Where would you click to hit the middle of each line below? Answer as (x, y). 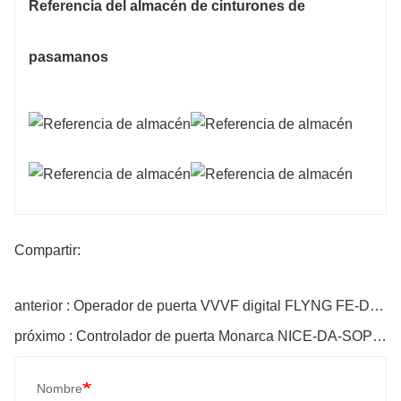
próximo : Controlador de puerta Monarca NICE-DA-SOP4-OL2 (380, 337)
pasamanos (68, 56)
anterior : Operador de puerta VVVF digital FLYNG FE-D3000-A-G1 (377, 306)
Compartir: (47, 251)
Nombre (60, 389)
